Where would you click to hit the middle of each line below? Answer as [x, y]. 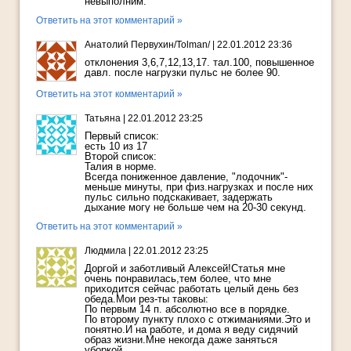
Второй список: [121, 157]
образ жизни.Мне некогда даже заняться [181, 340]
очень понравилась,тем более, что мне [178, 279]
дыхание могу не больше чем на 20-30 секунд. [195, 208]
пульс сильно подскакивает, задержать [179, 197]
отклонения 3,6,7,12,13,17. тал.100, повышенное [199, 63]
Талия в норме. [121, 167]
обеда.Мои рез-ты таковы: [147, 299]
